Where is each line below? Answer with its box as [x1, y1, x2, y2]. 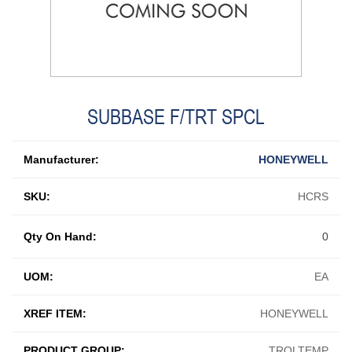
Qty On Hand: [24, 229, 97, 243]
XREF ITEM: [24, 306, 86, 320]
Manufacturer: [24, 152, 99, 166]
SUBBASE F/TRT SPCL [87, 104, 265, 129]
